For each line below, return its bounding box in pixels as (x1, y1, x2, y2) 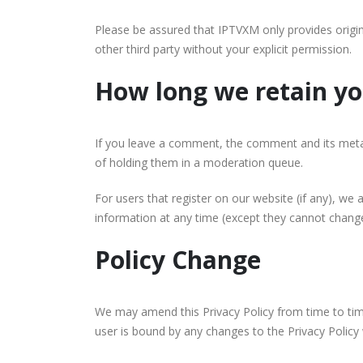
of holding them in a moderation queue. (95, 155, 303, 170)
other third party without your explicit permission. (95, 41, 352, 57)
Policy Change (95, 243, 261, 276)
